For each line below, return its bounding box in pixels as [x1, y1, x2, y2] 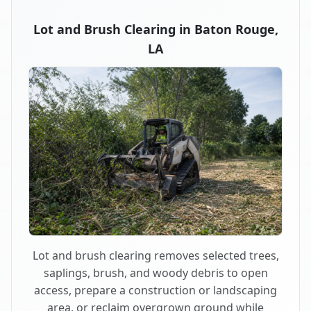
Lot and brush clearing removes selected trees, [32, 248, 279, 264]
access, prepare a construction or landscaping [34, 283, 277, 299]
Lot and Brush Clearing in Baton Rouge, [33, 20, 278, 37]
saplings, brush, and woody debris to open [43, 265, 268, 281]
